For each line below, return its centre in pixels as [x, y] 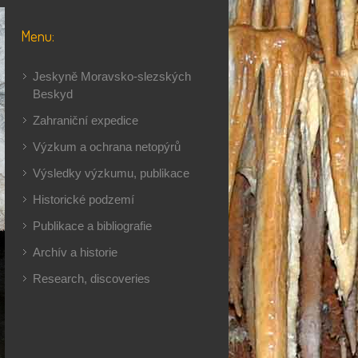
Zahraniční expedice [86, 121]
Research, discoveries [91, 279]
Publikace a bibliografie [92, 226]
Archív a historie [75, 253]
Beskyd [53, 94]
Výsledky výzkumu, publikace [111, 173]
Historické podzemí [84, 200]
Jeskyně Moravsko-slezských [112, 77]
